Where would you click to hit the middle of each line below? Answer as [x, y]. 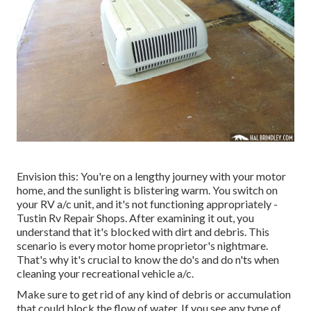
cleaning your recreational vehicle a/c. [105, 274]
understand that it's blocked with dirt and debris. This [143, 232]
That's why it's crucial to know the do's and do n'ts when [148, 260]
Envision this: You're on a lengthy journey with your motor [151, 176]
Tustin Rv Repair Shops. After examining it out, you [135, 218]
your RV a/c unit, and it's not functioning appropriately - [147, 204]
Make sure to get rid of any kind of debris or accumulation [154, 294]
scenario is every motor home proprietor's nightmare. [142, 246]
